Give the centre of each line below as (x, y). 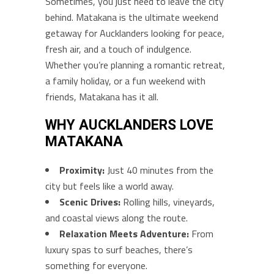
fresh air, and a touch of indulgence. (118, 49)
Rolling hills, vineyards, (168, 202)
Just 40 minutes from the (159, 170)
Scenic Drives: (90, 202)
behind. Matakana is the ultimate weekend (132, 17)
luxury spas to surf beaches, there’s (119, 250)
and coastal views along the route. (117, 218)
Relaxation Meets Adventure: (124, 234)
